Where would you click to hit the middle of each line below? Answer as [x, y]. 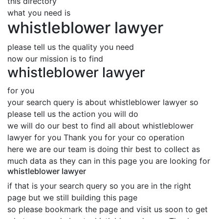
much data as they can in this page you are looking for [109, 161]
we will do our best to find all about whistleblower [100, 126]
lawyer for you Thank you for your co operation [96, 137]
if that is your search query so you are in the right [99, 186]
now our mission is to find [55, 59]
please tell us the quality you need [71, 47]
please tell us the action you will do [73, 114]
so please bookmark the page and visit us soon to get [108, 209]
